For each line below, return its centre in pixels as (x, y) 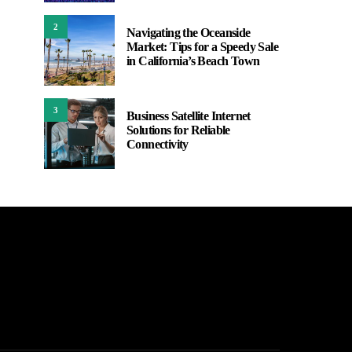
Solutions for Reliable (178, 130)
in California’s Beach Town (193, 61)
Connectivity (158, 144)
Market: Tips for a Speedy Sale (202, 47)
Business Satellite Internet (189, 116)
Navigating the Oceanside (189, 33)
